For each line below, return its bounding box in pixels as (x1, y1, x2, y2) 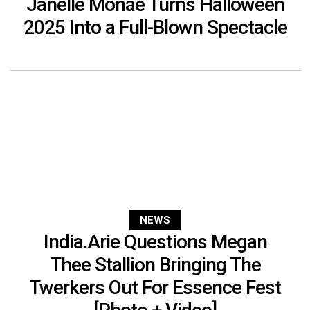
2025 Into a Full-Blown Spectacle (23, 15, 287, 39)
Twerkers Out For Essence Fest (29, 275, 281, 299)
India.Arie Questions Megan (43, 230, 267, 253)
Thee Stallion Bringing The (49, 253, 261, 276)
